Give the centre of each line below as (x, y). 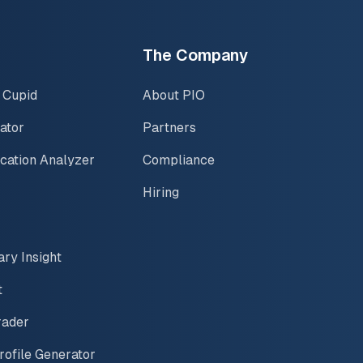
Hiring (161, 192)
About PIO (174, 95)
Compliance (179, 160)
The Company (195, 55)
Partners (169, 127)
